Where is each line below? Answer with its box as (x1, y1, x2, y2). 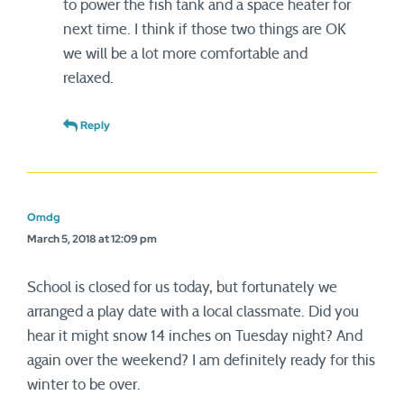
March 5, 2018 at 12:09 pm (27, 232, 157, 246)
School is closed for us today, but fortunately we (27, 280, 337, 295)
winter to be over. (27, 377, 141, 392)
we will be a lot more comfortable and (63, 46, 308, 61)
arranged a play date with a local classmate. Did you (27, 304, 359, 319)
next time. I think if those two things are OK (63, 22, 346, 37)
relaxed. (63, 70, 114, 86)
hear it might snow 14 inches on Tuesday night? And (27, 328, 363, 344)
